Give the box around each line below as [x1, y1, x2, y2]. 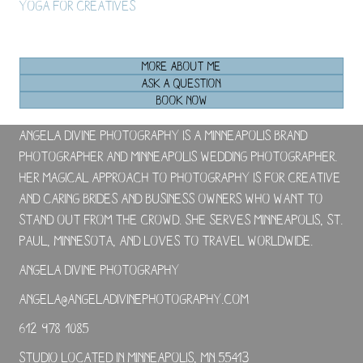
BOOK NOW [156, 92, 207, 107]
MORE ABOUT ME [142, 58, 221, 73]
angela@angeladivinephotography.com [19, 290, 249, 306]
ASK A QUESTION [142, 75, 221, 90]
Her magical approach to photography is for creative [19, 169, 341, 185]
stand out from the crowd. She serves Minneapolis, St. [19, 211, 344, 227]
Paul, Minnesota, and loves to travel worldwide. [19, 232, 314, 248]
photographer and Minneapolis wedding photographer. [19, 147, 338, 164]
